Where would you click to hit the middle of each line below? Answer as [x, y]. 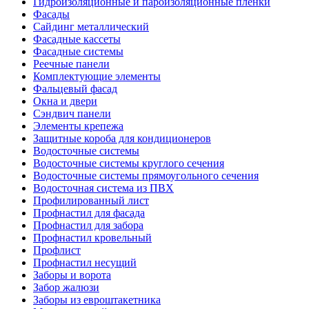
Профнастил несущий [85, 262]
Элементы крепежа [78, 126]
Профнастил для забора [88, 225]
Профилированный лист [91, 200]
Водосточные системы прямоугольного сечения [146, 175]
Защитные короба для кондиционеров [122, 138]
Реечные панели [71, 63]
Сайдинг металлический [91, 26]
